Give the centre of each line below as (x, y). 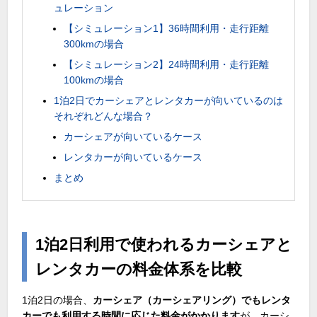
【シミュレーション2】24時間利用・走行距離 (167, 64)
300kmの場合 (94, 44)
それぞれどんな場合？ (104, 116)
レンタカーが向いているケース (133, 157)
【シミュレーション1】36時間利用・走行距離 (167, 28)
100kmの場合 (94, 80)
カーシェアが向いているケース (133, 136)
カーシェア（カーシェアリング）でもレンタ (192, 300)
